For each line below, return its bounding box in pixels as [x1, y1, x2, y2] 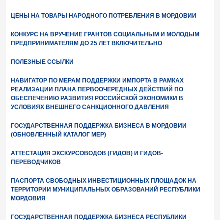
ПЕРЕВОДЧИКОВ [11, 159, 61, 165]
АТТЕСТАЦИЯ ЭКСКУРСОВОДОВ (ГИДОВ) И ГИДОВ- [11, 150, 163, 157]
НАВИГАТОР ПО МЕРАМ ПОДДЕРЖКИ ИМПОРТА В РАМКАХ [11, 77, 184, 84]
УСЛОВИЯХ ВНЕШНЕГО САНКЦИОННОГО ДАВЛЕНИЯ [11, 104, 169, 110]
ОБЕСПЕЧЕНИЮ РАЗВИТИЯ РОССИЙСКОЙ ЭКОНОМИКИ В [11, 95, 183, 102]
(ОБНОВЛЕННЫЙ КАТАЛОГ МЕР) [11, 131, 106, 138]
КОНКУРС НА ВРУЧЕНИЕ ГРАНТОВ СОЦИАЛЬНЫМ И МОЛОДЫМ [11, 31, 199, 38]
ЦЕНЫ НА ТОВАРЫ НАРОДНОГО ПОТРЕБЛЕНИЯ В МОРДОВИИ [11, 12, 196, 19]
